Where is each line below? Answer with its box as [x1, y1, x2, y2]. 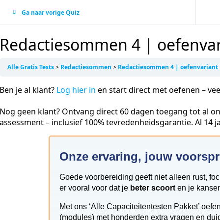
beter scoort [130, 183, 175, 192]
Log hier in [56, 84, 96, 95]
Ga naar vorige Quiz [21, 8, 80, 17]
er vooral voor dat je [59, 183, 130, 192]
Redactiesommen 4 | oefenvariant [118, 63, 218, 71]
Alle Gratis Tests [7, 63, 55, 71]
